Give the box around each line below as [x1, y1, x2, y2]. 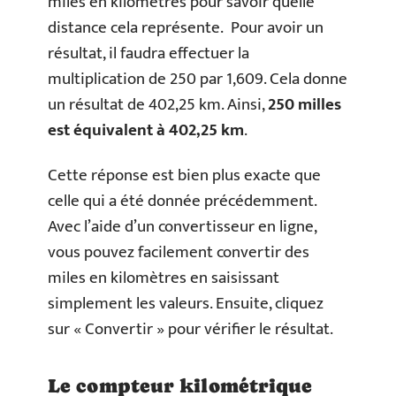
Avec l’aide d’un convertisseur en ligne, [48, 213, 316, 241]
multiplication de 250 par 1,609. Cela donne [48, 65, 347, 93]
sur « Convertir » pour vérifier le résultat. [48, 316, 333, 344]
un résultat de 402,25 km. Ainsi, [48, 90, 268, 118]
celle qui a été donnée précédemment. [48, 187, 316, 216]
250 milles [268, 90, 341, 118]
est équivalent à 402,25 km [48, 116, 244, 144]
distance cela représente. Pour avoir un [48, 13, 324, 42]
